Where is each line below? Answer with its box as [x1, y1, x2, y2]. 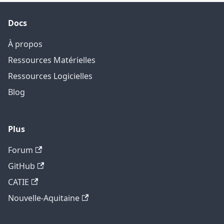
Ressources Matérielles [8, 54, 95, 65]
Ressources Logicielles [8, 70, 92, 81]
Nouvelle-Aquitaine [8, 192, 79, 203]
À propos [8, 38, 42, 49]
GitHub [8, 160, 35, 171]
